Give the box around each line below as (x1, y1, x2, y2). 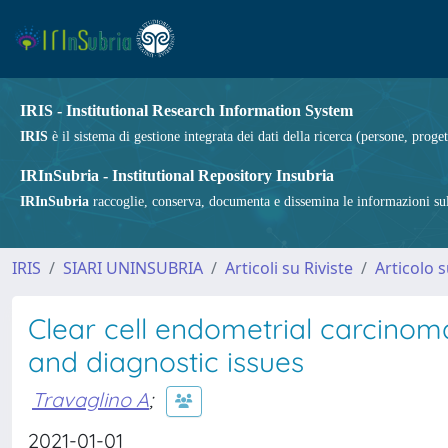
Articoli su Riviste (225, 257, 353, 279)
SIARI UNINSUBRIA (63, 257, 203, 279)
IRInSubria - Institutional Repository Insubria (20, 167, 334, 184)
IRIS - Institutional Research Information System (20, 102, 353, 119)
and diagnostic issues (28, 344, 304, 379)
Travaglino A (32, 386, 149, 412)
